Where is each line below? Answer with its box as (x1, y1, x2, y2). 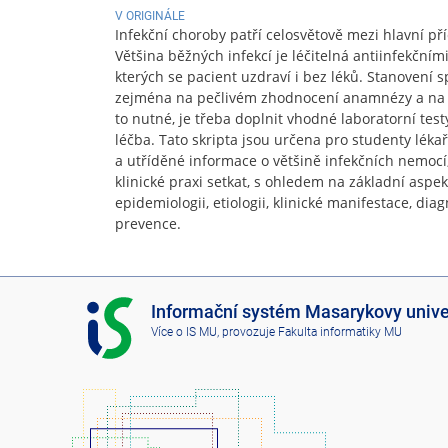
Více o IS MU (150, 325, 217, 340)
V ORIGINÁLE (115, 8, 185, 23)
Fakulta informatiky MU (277, 325, 402, 340)
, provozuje (216, 325, 278, 340)
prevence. (115, 213, 181, 233)
